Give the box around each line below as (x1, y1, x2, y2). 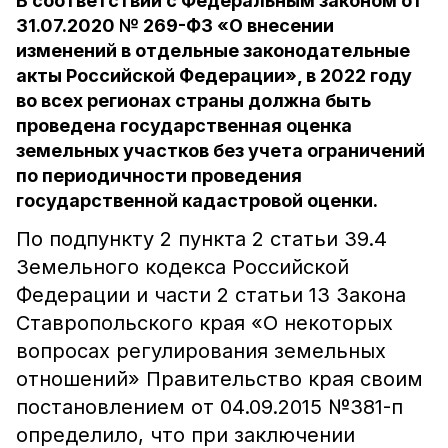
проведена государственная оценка (16, 115, 352, 136)
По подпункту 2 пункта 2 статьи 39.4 (16, 227, 387, 251)
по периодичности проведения (16, 165, 302, 186)
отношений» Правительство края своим (16, 367, 423, 391)
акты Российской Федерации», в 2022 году (16, 65, 412, 86)
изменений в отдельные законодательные (16, 40, 410, 61)
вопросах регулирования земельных (16, 339, 386, 363)
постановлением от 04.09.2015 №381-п (16, 395, 403, 419)
